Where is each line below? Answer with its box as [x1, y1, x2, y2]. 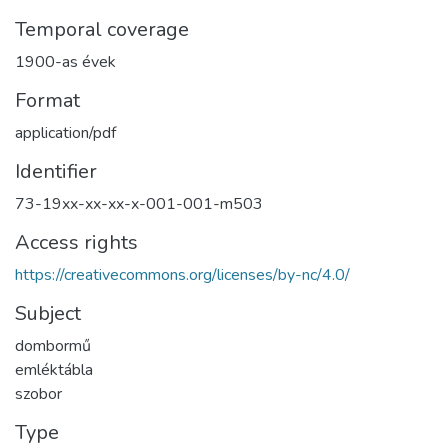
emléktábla [15, 358, 93, 381]
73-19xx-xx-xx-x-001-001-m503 [15, 192, 263, 215]
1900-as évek [15, 50, 116, 73]
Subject [15, 299, 81, 327]
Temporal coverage [15, 15, 189, 43]
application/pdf [15, 121, 116, 144]
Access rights [15, 228, 138, 256]
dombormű [15, 334, 91, 357]
